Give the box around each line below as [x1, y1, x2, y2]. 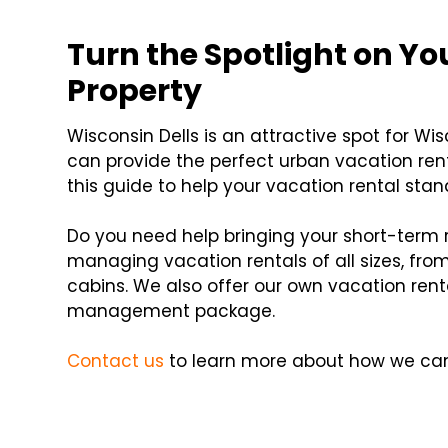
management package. [67, 299, 276, 324]
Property [67, 70, 203, 113]
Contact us [67, 349, 165, 374]
